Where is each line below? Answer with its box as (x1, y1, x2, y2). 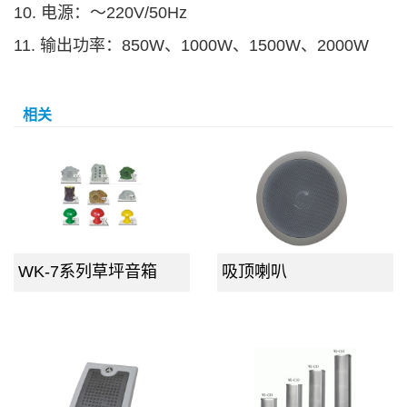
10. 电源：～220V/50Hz (14, 4, 187, 23)
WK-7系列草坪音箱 (18, 263, 157, 282)
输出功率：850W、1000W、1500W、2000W (40, 36, 369, 55)
